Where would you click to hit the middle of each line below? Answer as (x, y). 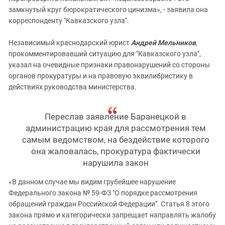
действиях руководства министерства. (73, 87)
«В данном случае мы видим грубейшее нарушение (92, 182)
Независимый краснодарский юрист (70, 43)
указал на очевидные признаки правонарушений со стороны (109, 65)
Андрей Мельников (163, 43)
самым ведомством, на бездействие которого (116, 140)
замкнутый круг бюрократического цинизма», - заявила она (108, 10)
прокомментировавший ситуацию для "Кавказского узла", (105, 54)
